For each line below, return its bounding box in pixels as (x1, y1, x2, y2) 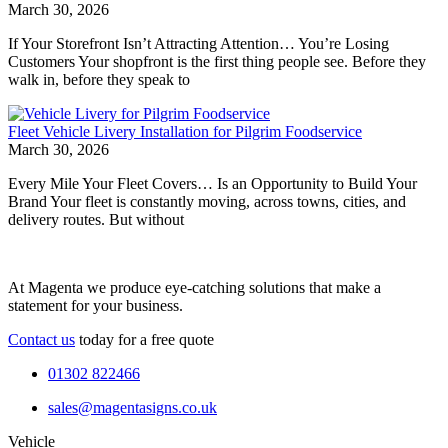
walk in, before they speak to (8, 70, 190, 88)
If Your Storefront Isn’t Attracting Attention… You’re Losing (8, 34, 389, 52)
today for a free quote (75, 330, 214, 348)
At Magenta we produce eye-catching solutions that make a (8, 278, 381, 296)
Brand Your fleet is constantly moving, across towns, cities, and (8, 192, 406, 210)
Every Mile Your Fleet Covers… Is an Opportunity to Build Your (8, 174, 417, 192)
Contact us (8, 330, 75, 348)
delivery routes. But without (8, 210, 184, 228)
